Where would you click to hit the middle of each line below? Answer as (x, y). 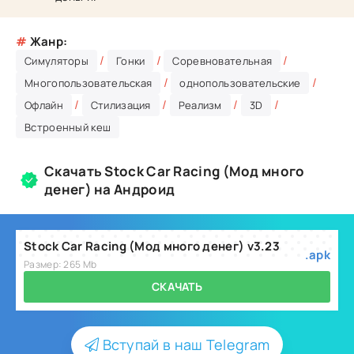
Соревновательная (222, 61)
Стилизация (121, 105)
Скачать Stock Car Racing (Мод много (175, 171)
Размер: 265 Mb (60, 264)
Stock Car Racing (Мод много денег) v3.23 (152, 246)
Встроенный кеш (68, 127)
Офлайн (44, 105)
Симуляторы (56, 61)
